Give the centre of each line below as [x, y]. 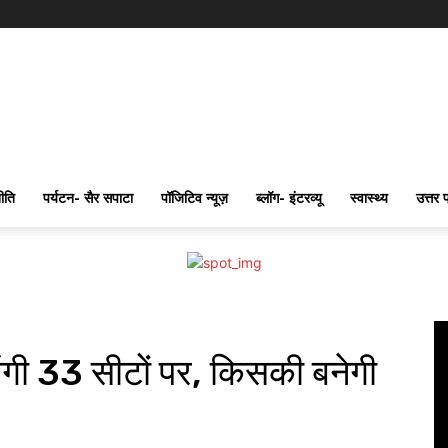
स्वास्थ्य [369, 197]
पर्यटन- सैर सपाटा [88, 197]
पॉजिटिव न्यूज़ [194, 197]
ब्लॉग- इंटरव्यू [289, 197]
